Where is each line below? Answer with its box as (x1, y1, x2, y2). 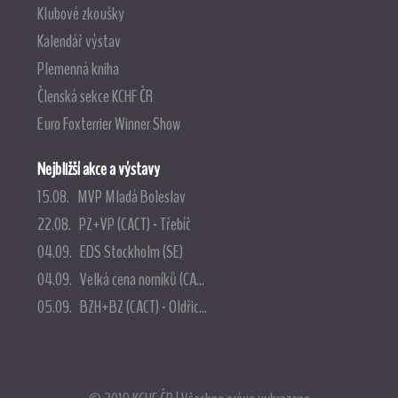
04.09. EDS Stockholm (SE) (36, 239, 183, 265)
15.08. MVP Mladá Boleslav (36, 184, 186, 210)
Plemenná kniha (36, 55, 119, 81)
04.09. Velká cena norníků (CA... (36, 267, 204, 292)
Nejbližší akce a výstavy (36, 156, 160, 182)
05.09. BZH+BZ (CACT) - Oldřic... (36, 294, 207, 320)
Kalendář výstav (36, 28, 121, 53)
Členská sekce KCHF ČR (36, 83, 153, 108)
